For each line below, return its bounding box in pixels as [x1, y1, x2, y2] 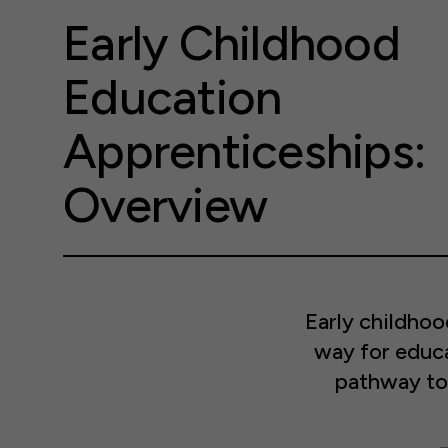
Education [63, 67, 282, 127]
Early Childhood [63, 13, 400, 73]
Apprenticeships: [63, 121, 426, 181]
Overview [63, 175, 268, 235]
